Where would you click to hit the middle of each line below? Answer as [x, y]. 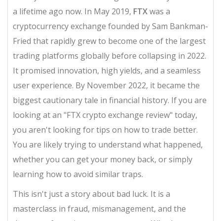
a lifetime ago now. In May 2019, [73, 11]
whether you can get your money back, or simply [103, 159]
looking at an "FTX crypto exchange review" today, [105, 115]
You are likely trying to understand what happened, [108, 145]
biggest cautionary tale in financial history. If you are [110, 100]
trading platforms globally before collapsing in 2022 [109, 56]
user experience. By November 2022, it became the [106, 85]
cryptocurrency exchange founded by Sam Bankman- [110, 26]
